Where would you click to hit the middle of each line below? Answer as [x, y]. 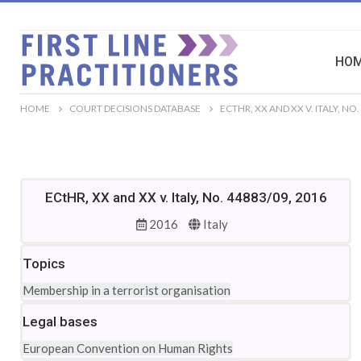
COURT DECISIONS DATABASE [135, 108]
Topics [44, 263]
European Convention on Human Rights [128, 348]
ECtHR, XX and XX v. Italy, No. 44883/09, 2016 [186, 197]
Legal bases [60, 322]
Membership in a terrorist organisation [127, 290]
